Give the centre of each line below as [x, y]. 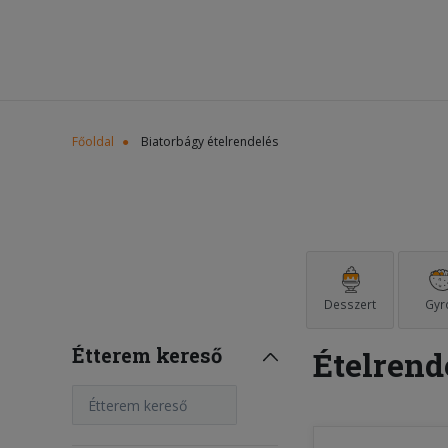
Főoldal [93, 141]
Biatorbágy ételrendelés [209, 141]
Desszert [350, 304]
